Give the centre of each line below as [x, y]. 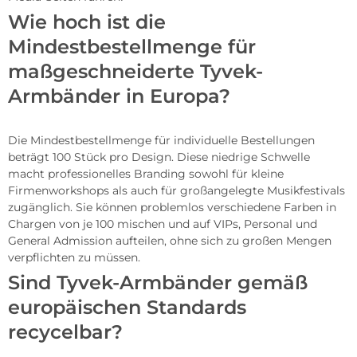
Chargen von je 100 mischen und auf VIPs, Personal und [163, 224]
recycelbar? [65, 331]
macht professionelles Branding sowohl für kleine [146, 173]
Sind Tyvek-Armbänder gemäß [158, 282]
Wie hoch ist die [87, 22]
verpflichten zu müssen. [74, 257]
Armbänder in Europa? [119, 96]
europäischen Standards [127, 307]
